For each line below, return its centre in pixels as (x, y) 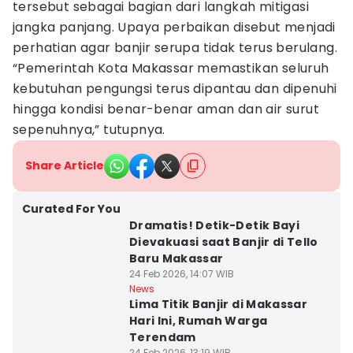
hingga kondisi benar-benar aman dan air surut (166, 109)
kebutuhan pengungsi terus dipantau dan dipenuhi (175, 89)
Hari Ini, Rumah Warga (198, 321)
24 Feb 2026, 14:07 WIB (181, 274)
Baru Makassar (176, 258)
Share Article (65, 165)
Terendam (162, 337)
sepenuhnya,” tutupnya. (89, 130)
